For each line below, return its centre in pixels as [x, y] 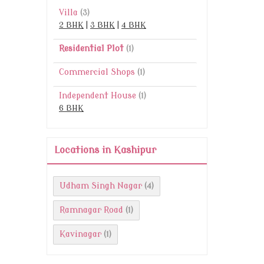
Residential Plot [91, 49]
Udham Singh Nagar [101, 186]
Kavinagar [80, 235]
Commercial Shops [97, 72]
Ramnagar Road [91, 210]
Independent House [98, 96]
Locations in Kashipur [105, 151]
